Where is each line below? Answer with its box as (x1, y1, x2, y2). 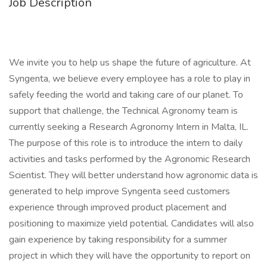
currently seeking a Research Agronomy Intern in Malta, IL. (9, 120, 249, 133)
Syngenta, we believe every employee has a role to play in (9, 72, 250, 85)
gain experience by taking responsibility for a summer (9, 233, 227, 246)
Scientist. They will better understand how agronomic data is (9, 169, 258, 182)
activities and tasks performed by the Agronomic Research (9, 153, 250, 166)
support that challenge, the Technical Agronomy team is (9, 104, 238, 117)
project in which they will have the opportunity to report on (9, 249, 250, 262)
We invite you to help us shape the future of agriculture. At (9, 56, 251, 69)
